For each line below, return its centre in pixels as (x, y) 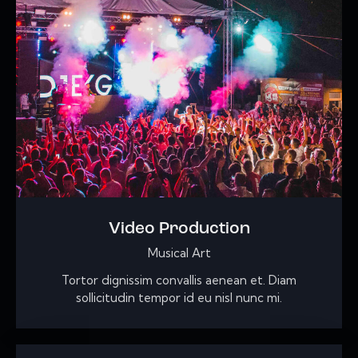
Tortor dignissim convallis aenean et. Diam (179, 280)
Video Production (179, 229)
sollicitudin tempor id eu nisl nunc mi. (179, 298)
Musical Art (179, 253)
